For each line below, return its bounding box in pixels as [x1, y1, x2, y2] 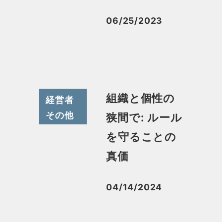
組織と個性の [106, 92, 175, 105]
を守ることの [106, 130, 177, 144]
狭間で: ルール [106, 111, 182, 124]
